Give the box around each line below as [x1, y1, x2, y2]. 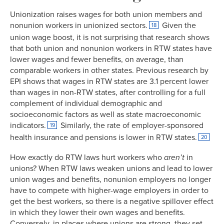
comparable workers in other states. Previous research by [10, 65, 208, 76]
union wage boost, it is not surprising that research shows [10, 32, 209, 43]
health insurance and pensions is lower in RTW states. [10, 132, 197, 143]
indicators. [10, 120, 46, 131]
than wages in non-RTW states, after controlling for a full [10, 87, 205, 98]
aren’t [164, 152, 186, 163]
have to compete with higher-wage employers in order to [10, 185, 208, 196]
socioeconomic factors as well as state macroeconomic [10, 109, 201, 120]
